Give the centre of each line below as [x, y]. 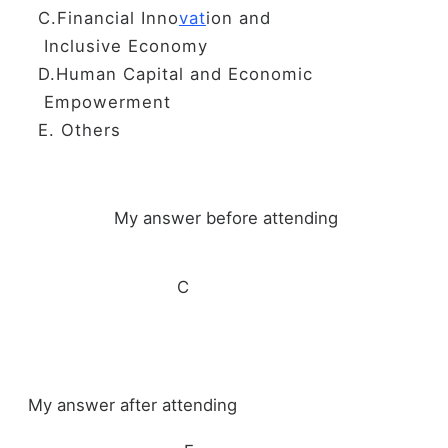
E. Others [79, 129]
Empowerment [107, 101]
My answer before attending [199, 217]
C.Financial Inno [108, 17]
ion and [283, 17]
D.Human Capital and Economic [196, 73]
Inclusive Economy [122, 45]
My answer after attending [132, 405]
